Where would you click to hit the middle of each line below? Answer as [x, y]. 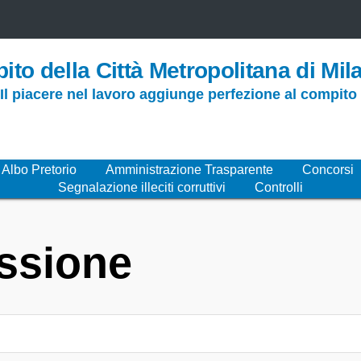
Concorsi [328, 170]
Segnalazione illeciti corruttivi [142, 187]
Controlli [279, 187]
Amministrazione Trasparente [189, 170]
